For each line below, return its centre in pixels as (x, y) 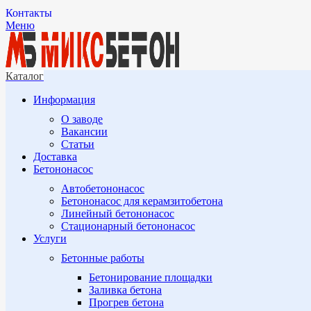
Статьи (78, 144)
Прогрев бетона (126, 302)
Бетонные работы (103, 258)
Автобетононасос (103, 188)
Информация (64, 100)
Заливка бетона (125, 290)
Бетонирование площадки (151, 277)
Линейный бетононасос (118, 213)
